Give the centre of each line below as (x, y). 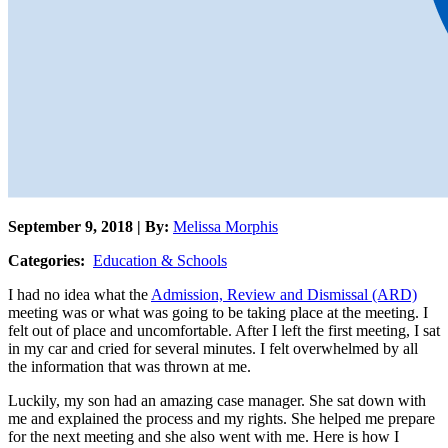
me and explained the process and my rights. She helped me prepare (221, 419)
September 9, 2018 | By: (90, 227)
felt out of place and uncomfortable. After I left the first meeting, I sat (224, 331)
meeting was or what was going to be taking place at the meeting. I (218, 313)
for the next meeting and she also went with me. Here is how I (203, 437)
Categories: (46, 261)
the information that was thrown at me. (129, 367)
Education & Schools (160, 261)
